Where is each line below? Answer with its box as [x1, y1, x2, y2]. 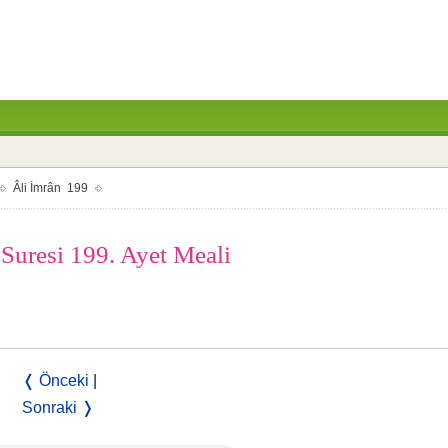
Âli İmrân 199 [13, 181, 88, 195]
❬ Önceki [21, 372, 89, 389]
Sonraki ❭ [21, 399, 94, 416]
